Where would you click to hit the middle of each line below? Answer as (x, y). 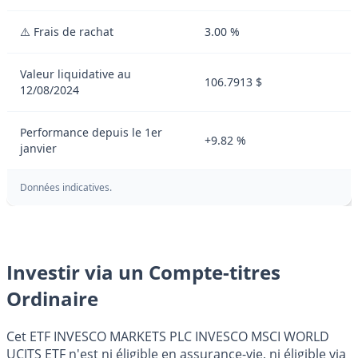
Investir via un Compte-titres (143, 272)
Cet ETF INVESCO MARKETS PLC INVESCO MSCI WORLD (168, 336)
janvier (38, 149)
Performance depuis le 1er (91, 133)
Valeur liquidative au (76, 74)
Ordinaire (52, 299)
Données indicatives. (66, 188)
